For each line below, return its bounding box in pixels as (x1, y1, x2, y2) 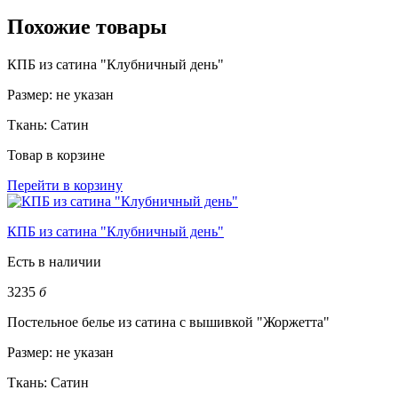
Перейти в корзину (7, 177, 123, 193)
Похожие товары (7, 14, 167, 38)
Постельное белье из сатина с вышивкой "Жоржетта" (7, 314, 330, 330)
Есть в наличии (7, 253, 101, 269)
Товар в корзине (7, 147, 105, 163)
